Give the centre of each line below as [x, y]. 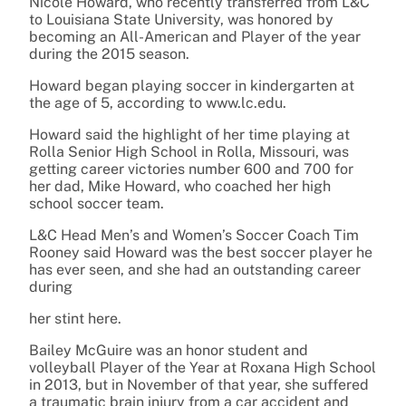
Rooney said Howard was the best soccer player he [201, 253]
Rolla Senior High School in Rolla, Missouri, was [189, 152]
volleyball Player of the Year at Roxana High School [203, 368]
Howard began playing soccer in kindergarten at [192, 86]
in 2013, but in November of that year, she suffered [199, 385]
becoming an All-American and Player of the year [195, 37]
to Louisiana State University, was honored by [181, 20]
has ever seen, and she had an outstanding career [195, 270]
